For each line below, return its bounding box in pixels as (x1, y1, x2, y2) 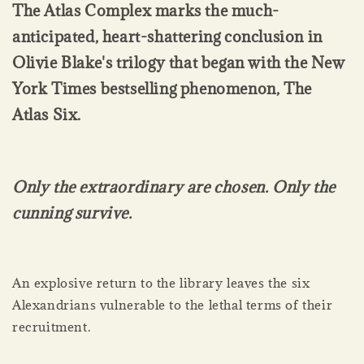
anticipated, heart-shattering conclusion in (12, 27, 323, 47)
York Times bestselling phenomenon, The (12, 79, 312, 99)
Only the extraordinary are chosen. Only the (12, 177, 336, 197)
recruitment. (12, 318, 91, 336)
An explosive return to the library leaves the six (12, 275, 310, 292)
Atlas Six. (12, 105, 81, 125)
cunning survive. (12, 203, 132, 223)
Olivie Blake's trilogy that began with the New (12, 53, 345, 73)
